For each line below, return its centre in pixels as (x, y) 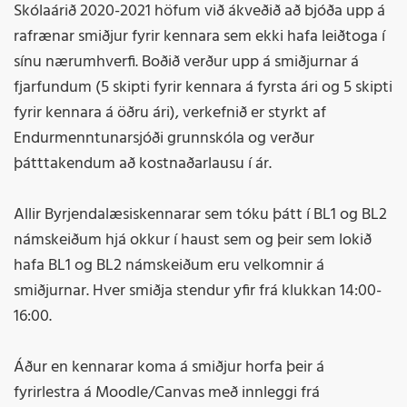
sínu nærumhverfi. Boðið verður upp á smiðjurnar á (186, 63)
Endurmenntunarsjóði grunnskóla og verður (164, 139)
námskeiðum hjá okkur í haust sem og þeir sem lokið (193, 241)
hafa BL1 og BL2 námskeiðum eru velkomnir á (169, 266)
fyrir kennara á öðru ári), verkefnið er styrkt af (170, 114)
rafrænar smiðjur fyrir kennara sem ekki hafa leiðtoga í (199, 37)
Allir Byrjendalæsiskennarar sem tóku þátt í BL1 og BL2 (200, 215)
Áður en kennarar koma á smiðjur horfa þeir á (169, 368)
